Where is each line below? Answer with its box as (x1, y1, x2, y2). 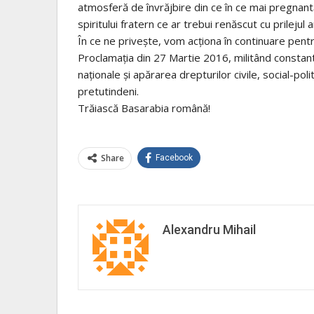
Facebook (156, 153, 193, 163)
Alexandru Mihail (163, 222, 256, 238)
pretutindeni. (78, 84, 139, 99)
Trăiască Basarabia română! (78, 101, 210, 116)
